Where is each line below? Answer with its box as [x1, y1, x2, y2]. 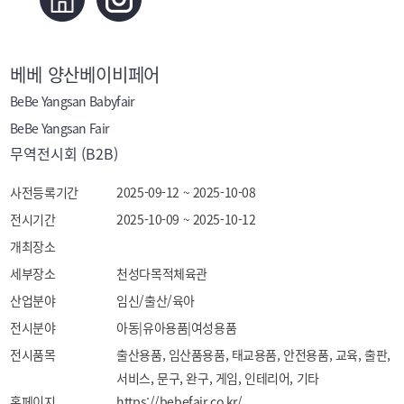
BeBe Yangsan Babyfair [10, 91, 134, 110]
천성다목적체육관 [116, 263, 207, 282]
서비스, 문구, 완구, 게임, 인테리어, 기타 [116, 368, 319, 387]
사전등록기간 [10, 182, 78, 201]
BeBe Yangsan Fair [10, 118, 109, 137]
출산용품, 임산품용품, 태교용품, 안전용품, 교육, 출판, [116, 344, 390, 363]
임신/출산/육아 [116, 290, 195, 309]
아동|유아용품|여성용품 [116, 317, 237, 336]
